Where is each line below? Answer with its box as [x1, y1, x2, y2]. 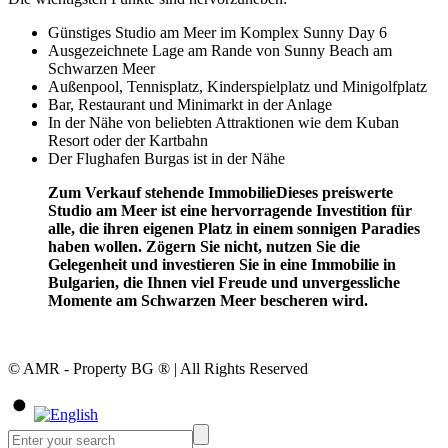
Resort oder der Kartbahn [48, 132, 208, 150]
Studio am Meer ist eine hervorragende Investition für [48, 202, 412, 220]
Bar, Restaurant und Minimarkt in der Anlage [48, 96, 332, 114]
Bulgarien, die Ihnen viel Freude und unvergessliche [48, 274, 400, 292]
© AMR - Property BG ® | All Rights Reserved [8, 360, 308, 378]
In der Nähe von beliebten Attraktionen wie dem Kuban [48, 114, 399, 132]
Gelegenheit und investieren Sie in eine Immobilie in [48, 256, 396, 274]
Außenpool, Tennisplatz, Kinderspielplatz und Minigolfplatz [48, 78, 427, 96]
